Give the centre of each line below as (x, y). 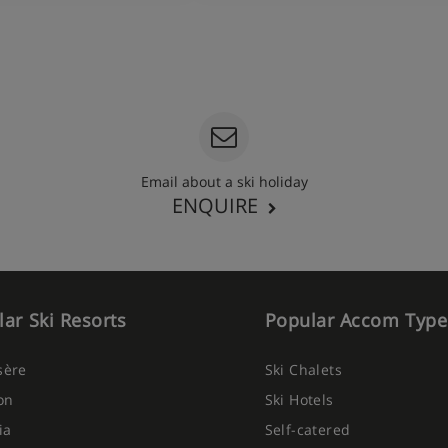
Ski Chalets (303, 369)
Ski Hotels (299, 399)
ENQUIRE (214, 205)
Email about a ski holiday (224, 181)
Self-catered (307, 429)
